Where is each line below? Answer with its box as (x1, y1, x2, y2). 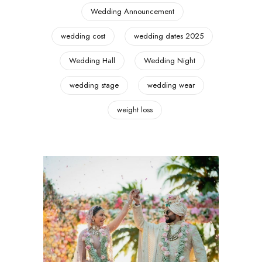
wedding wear (147, 79, 195, 91)
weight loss (116, 104, 153, 115)
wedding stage (70, 79, 119, 91)
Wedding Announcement (90, 5, 174, 17)
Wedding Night (144, 54, 195, 66)
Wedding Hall (69, 54, 115, 66)
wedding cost (61, 30, 105, 42)
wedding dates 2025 (134, 30, 204, 42)
